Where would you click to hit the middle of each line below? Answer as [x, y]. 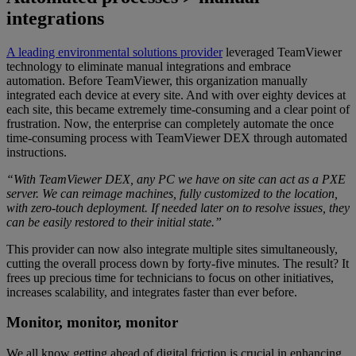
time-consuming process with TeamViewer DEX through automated [177, 137]
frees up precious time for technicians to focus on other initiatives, [170, 277]
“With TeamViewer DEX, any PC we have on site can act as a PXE [176, 179]
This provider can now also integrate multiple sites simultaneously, [172, 249]
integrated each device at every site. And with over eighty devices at [176, 95]
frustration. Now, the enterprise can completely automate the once [170, 123]
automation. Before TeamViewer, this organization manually [157, 80]
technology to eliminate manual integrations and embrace [149, 66]
